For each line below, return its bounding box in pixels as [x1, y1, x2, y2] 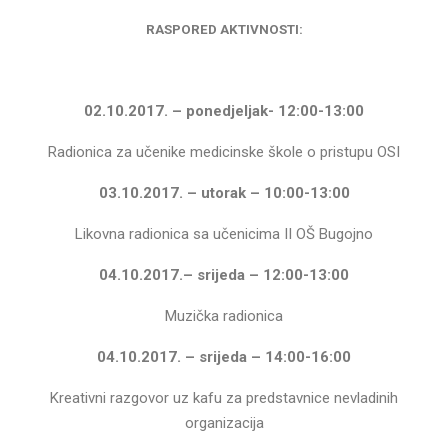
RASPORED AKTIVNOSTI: [145, 21, 303, 37]
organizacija [184, 413, 264, 432]
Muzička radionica [165, 306, 283, 325]
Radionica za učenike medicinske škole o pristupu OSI [48, 142, 400, 161]
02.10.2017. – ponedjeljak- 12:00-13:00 [84, 101, 364, 120]
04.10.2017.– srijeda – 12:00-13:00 [99, 265, 349, 284]
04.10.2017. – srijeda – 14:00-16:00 [97, 347, 351, 366]
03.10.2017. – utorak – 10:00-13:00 [98, 183, 350, 202]
